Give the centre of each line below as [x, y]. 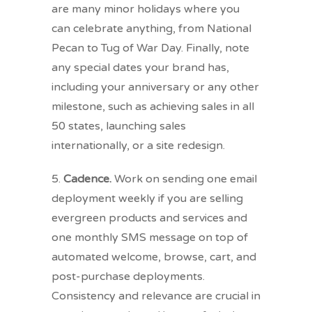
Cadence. [87, 179]
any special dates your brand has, [140, 68]
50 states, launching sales [119, 126]
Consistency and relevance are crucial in [156, 296]
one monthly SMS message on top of [150, 238]
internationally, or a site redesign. [138, 146]
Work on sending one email [184, 179]
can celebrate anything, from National [151, 29]
